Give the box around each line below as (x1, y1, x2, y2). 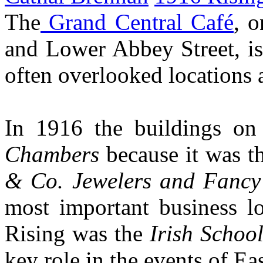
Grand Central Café (41, 9, 234, 35)
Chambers (5, 141, 99, 167)
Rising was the (5, 221, 150, 247)
